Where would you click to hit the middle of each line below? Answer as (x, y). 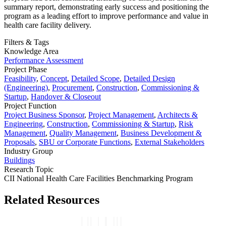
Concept (54, 79)
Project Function (30, 106)
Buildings (19, 160)
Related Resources (52, 200)
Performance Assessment (44, 61)
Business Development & (161, 133)
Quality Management (83, 133)
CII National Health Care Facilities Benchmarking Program (98, 179)
